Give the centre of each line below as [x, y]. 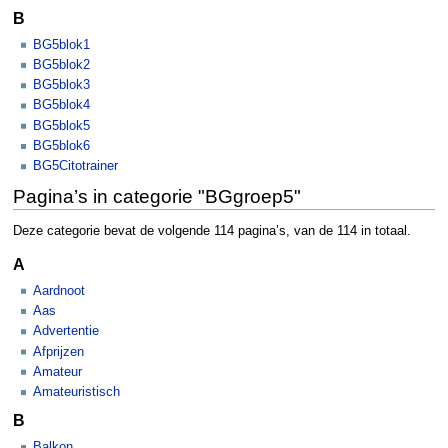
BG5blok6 [61, 145]
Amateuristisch [76, 392]
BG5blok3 [61, 85]
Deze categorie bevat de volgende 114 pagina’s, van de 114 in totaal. [211, 230]
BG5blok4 [61, 105]
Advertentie [66, 331]
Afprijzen [58, 351]
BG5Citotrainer [75, 166]
